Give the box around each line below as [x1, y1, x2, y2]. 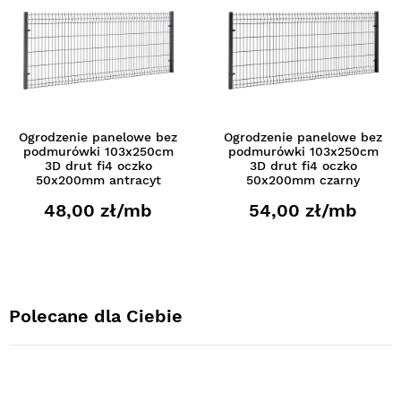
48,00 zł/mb [44, 199, 152, 221]
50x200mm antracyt [35, 172, 161, 187]
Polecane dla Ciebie [9, 304, 183, 327]
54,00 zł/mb [249, 199, 357, 221]
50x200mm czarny [246, 172, 360, 187]
